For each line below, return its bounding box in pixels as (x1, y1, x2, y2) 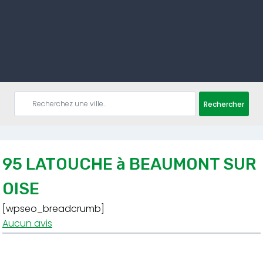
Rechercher (204, 99, 244, 109)
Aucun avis (2, 217, 52, 230)
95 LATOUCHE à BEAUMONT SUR (2, 154, 256, 174)
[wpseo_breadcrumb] (2, 202, 104, 215)
